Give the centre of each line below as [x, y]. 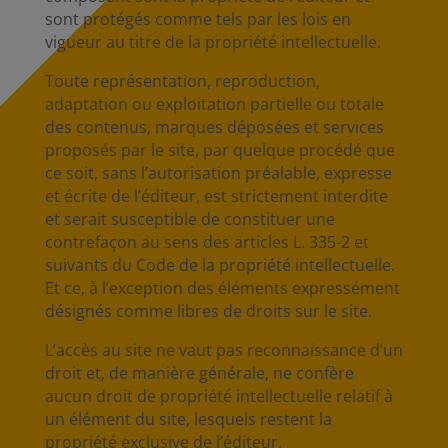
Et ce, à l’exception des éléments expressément [222, 288]
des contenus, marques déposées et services [214, 127]
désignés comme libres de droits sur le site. [208, 311]
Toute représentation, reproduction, [182, 81]
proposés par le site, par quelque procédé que [219, 150]
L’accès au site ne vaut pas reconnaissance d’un [223, 350]
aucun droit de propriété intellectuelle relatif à [218, 396]
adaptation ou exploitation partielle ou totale [214, 104]
